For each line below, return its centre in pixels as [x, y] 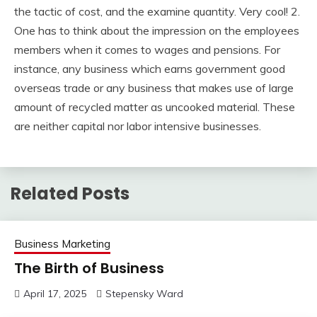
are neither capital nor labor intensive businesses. [138, 126]
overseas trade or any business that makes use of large [154, 87]
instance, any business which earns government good [150, 68]
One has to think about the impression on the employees [157, 30]
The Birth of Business [89, 268]
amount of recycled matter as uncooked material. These [155, 106]
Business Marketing [62, 243]
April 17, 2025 [55, 293]
